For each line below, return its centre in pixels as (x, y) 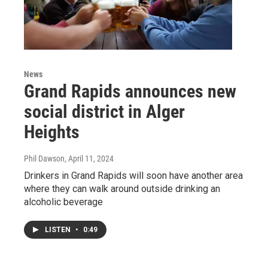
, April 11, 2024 (89, 159)
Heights (52, 132)
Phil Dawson (44, 159)
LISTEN (59, 230)
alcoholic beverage (63, 202)
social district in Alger (104, 112)
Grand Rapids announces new (130, 92)
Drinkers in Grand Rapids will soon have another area (133, 176)
